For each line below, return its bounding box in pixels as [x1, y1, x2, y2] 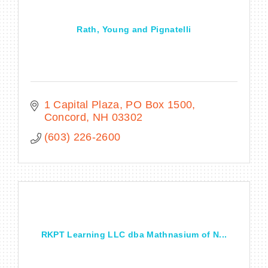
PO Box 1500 [126, 98, 193, 111]
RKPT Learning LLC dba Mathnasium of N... [41, 229, 227, 239]
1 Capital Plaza [44, 98, 120, 111]
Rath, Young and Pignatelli [77, 24, 191, 34]
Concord [44, 111, 86, 123]
